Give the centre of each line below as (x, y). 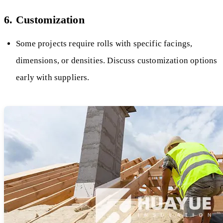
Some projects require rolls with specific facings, (104, 43)
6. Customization (44, 19)
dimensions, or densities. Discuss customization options (117, 60)
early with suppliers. (53, 77)
